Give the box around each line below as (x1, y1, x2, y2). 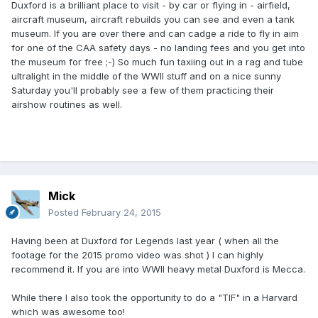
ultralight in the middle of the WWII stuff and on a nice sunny (11, 70, 281, 82)
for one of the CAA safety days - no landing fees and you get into (11, 42, 305, 54)
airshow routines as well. (11, 99, 122, 111)
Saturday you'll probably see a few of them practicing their (11, 84, 274, 97)
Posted (48, 207, 82, 219)
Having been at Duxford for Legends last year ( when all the (11, 235, 279, 247)
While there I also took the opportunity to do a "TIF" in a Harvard (11, 292, 297, 304)
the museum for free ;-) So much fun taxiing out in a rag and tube (11, 56, 303, 68)
